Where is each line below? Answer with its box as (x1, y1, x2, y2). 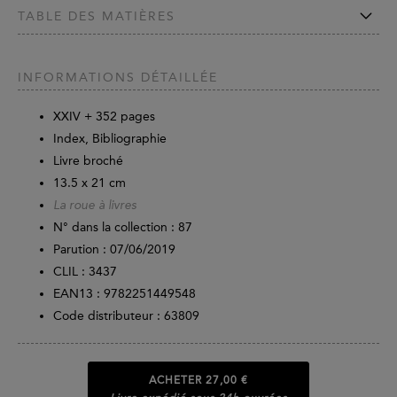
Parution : (53, 242, 106, 258)
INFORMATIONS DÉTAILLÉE (18, 70, 218, 86)
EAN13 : (53, 286, 104, 302)
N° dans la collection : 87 (53, 220, 192, 236)
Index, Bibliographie (53, 131, 167, 147)
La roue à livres (53, 199, 136, 213)
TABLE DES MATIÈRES (18, 8, 175, 24)
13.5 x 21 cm (53, 175, 126, 191)
